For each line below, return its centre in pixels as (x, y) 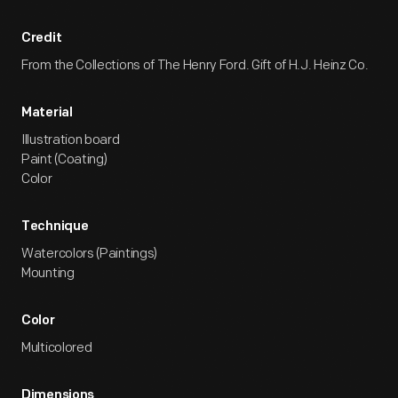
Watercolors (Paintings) (90, 254)
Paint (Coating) (64, 159)
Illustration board (71, 140)
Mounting (48, 273)
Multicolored (57, 348)
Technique (55, 227)
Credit (42, 39)
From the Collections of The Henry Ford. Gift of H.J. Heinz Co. (195, 65)
